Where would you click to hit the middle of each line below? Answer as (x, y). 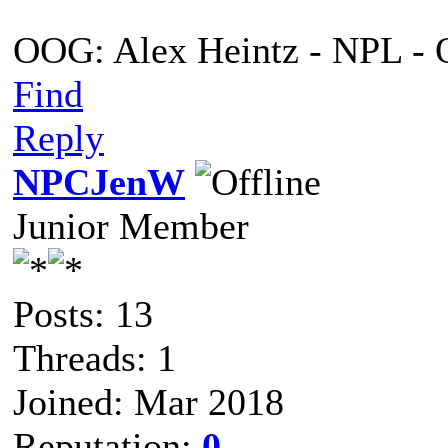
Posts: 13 (83, 314)
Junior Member (131, 226)
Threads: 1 (94, 358)
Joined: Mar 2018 (148, 402)
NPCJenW (99, 182)
